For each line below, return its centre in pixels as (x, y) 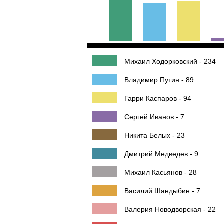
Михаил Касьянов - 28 (161, 172)
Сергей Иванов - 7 (154, 117)
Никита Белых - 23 (155, 135)
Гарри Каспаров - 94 (158, 98)
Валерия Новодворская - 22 (170, 209)
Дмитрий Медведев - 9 (161, 154)
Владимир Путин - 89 (159, 80)
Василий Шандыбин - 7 (162, 191)
